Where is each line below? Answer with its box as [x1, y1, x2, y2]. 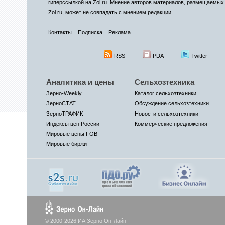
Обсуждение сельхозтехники [134, 100, 209, 106]
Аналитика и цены [46, 78, 114, 86]
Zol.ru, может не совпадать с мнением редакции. [48, 9, 173, 15]
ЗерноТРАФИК [46, 110, 83, 117]
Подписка [77, 29, 102, 35]
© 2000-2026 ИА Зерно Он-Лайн [44, 218, 126, 224]
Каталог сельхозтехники [134, 90, 196, 96]
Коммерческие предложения [134, 121, 207, 127]
